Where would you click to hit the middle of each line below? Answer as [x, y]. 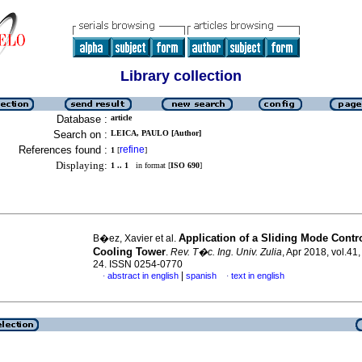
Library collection [181, 76]
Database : [82, 119]
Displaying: [82, 165]
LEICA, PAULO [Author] [156, 133]
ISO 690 [185, 165]
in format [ [149, 165]
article [121, 118]
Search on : [80, 135]
